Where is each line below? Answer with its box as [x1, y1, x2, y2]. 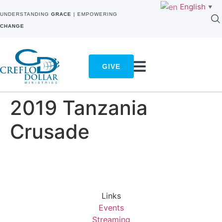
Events [98, 203, 124, 213]
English [180, 1, 206, 11]
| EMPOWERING [71, 11, 117, 17]
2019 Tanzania [10, 96, 148, 120]
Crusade [10, 119, 90, 144]
